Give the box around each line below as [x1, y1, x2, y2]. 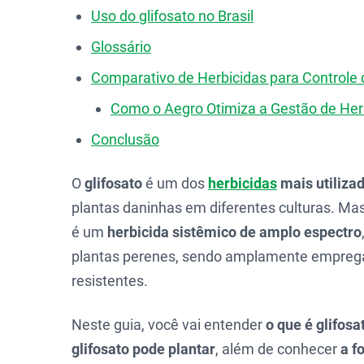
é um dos [142, 175, 208, 192]
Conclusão [91, 131, 159, 148]
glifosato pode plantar [71, 340, 215, 357]
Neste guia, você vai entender [71, 316, 266, 333]
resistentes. [71, 272, 148, 289]
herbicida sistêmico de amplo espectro [107, 223, 362, 240]
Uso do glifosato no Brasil [91, 7, 253, 24]
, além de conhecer [215, 340, 340, 357]
